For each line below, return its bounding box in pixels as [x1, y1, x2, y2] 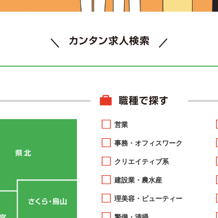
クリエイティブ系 [114, 156, 169, 166]
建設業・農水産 [114, 175, 163, 184]
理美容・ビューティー [114, 193, 183, 203]
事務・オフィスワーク [114, 138, 183, 147]
